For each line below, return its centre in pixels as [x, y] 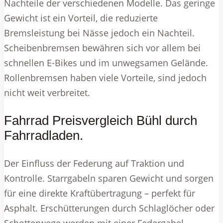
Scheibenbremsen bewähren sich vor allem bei [102, 48]
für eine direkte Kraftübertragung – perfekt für [100, 193]
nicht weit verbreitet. [47, 93]
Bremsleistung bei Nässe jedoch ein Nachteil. [99, 33]
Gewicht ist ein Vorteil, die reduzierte [81, 18]
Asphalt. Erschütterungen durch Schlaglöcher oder [109, 208]
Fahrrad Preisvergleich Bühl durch [101, 121]
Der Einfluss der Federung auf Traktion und [94, 164]
